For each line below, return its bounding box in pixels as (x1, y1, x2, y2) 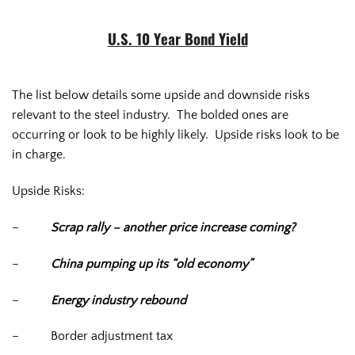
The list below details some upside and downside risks (12, 88, 310, 103)
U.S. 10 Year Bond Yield (107, 34, 248, 50)
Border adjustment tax (51, 329, 173, 344)
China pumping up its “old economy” (51, 256, 253, 271)
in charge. (12, 147, 66, 162)
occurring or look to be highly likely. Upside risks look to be (12, 128, 339, 143)
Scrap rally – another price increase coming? (51, 220, 296, 235)
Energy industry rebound (51, 292, 186, 307)
